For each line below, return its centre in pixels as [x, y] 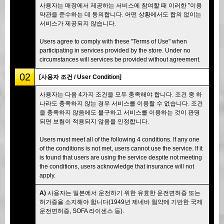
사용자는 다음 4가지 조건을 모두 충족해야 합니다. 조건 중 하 [121, 94]
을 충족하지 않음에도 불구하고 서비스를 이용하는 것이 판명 [120, 112]
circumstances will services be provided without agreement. [120, 59]
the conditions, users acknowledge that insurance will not [117, 166]
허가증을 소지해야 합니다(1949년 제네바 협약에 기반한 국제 [121, 202]
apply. [47, 175]
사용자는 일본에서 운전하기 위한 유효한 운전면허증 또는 [123, 193]
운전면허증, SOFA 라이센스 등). [82, 211]
